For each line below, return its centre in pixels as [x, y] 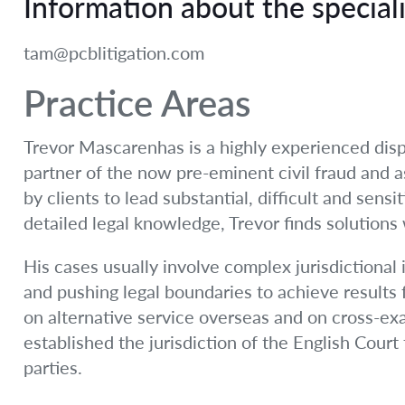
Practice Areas [137, 103]
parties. [53, 367]
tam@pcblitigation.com [114, 52]
